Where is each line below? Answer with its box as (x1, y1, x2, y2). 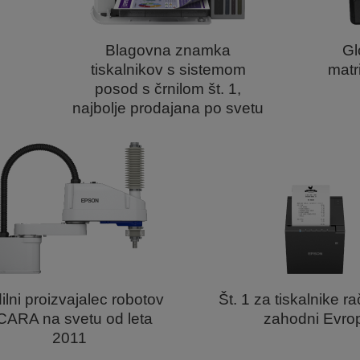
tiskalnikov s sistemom (90, 61, 246, 78)
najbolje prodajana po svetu (72, 100, 264, 117)
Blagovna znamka (105, 42, 231, 59)
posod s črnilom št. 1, (95, 80, 241, 97)
